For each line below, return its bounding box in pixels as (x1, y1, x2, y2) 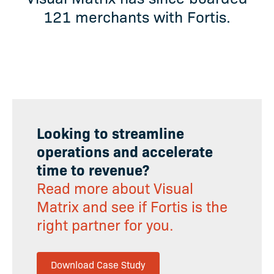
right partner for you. (37, 215, 174, 235)
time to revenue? (37, 159, 149, 180)
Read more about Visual (37, 178, 193, 198)
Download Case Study (51, 258, 146, 272)
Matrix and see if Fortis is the (37, 196, 228, 217)
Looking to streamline (37, 122, 184, 143)
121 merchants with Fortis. (43, 6, 231, 27)
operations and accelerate (37, 141, 213, 161)
